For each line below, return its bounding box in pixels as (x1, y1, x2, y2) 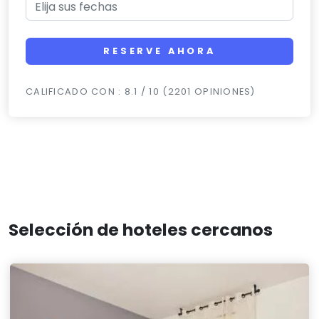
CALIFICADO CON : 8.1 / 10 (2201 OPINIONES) (26, 85, 256, 98)
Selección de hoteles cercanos (9, 218, 273, 242)
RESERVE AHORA (103, 45, 216, 58)
